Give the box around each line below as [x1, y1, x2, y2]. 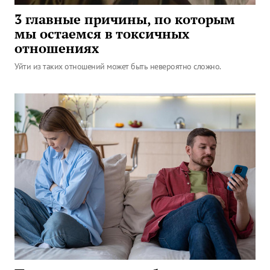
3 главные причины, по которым [14, 11, 235, 28]
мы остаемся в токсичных [14, 25, 189, 42]
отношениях [14, 40, 99, 57]
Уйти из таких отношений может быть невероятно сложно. [14, 61, 221, 72]
